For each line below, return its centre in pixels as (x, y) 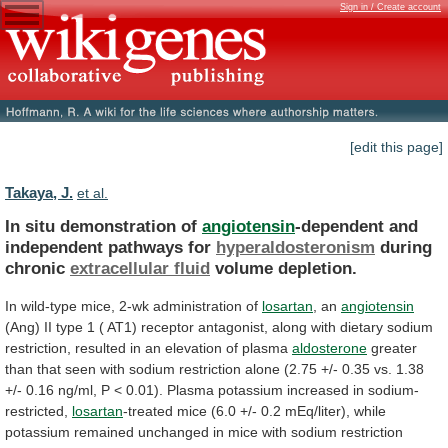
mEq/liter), (317, 410)
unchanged (173, 431)
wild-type (49, 305)
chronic (37, 267)
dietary (361, 326)
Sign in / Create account (390, 7)
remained (104, 431)
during (403, 246)
